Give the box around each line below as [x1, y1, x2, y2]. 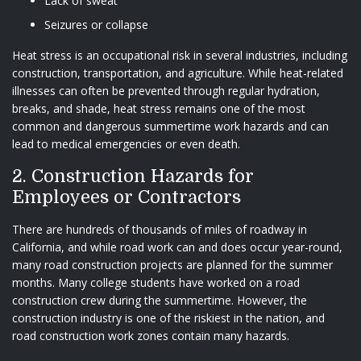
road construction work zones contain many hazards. [12, 327, 289, 343]
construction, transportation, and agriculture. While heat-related [12, 64, 343, 81]
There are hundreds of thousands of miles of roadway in [12, 221, 307, 237]
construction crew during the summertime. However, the [12, 292, 307, 308]
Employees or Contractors [12, 186, 241, 207]
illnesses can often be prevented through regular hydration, [12, 82, 320, 98]
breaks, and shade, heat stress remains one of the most [12, 100, 305, 116]
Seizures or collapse [44, 16, 148, 32]
